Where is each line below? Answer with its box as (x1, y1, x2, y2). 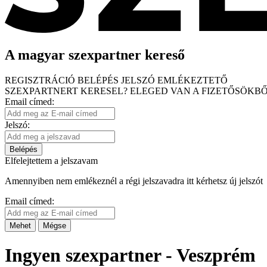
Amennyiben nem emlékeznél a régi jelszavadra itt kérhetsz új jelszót (5, 175, 263, 186)
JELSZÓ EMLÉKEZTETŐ (121, 74, 228, 85)
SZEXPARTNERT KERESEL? (5, 85, 128, 96)
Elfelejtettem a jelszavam (5, 155, 98, 166)
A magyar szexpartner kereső (5, 46, 185, 63)
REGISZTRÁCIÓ (5, 74, 77, 85)
